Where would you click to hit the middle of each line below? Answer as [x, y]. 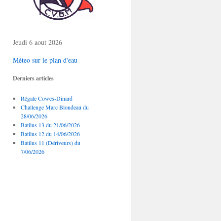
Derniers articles [33, 78]
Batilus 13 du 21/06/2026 [50, 125]
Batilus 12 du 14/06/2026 [50, 134]
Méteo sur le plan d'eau [45, 60]
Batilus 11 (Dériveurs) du [50, 143]
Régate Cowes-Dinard [46, 98]
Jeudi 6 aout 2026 [37, 42]
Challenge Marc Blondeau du [55, 107]
